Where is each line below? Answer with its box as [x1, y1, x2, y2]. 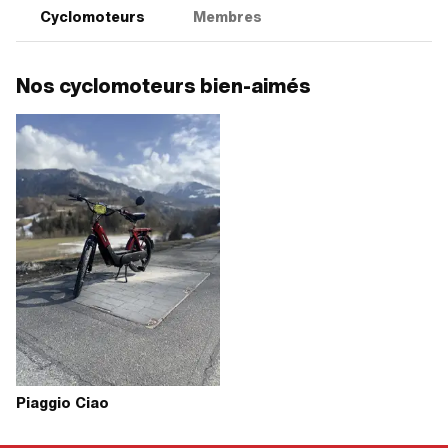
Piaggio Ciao [16, 393, 109, 413]
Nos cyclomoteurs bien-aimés [16, 72, 311, 100]
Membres [193, 7, 262, 27]
